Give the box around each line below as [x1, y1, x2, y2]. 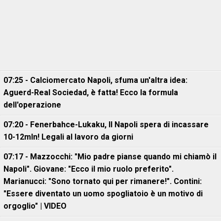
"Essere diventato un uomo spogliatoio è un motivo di [3, 189, 203, 198]
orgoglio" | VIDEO [3, 201, 67, 211]
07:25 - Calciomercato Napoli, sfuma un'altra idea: [3, 75, 187, 85]
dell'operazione [3, 100, 61, 110]
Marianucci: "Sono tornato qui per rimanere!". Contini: [3, 177, 202, 186]
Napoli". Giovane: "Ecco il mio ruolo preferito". [3, 164, 174, 174]
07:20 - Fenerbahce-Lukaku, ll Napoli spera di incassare [3, 120, 209, 129]
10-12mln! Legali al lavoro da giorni [3, 132, 133, 142]
